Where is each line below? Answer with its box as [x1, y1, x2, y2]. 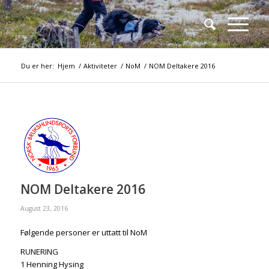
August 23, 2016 [20, 204, 68, 213]
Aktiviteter [83, 61, 117, 70]
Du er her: [20, 61, 54, 70]
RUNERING [20, 246, 58, 258]
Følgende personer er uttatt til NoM [20, 227, 149, 238]
